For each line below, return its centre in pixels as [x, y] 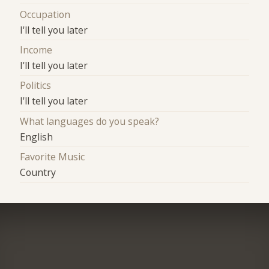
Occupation [45, 14]
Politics [36, 86]
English [37, 137]
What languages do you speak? [90, 121]
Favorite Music [53, 157]
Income [36, 50]
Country [38, 173]
